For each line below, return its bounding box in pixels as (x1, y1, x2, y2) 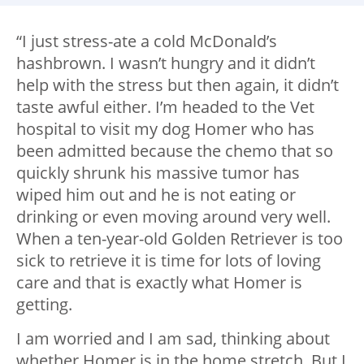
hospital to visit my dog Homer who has (16, 118, 314, 141)
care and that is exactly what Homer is (16, 271, 302, 294)
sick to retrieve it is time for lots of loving (16, 249, 321, 272)
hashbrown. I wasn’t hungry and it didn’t (16, 52, 315, 75)
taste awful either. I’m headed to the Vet (16, 96, 314, 119)
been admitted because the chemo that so (16, 140, 333, 162)
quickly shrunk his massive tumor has (16, 162, 300, 184)
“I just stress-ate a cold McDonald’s (16, 30, 277, 53)
